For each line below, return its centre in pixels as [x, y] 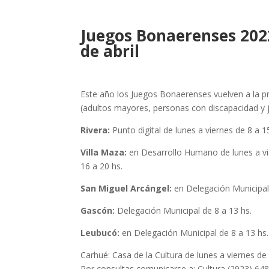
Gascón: [98, 211]
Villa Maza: [104, 153]
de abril [110, 51]
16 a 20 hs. [102, 166]
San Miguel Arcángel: [126, 189]
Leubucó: [100, 233]
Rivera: [95, 130]
